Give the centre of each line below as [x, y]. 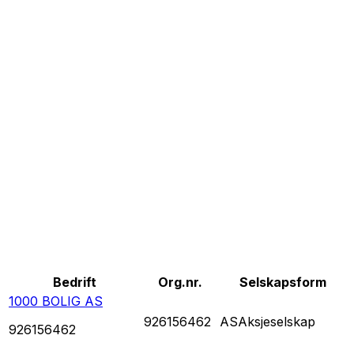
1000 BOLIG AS [56, 301]
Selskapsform [282, 282]
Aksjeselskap [277, 321]
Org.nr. [180, 282]
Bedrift [75, 282]
